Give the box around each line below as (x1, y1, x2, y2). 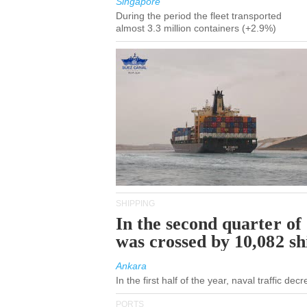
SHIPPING (116, 199, 155, 208)
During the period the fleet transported (116, 10, 282, 21)
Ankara (116, 260, 147, 271)
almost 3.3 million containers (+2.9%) (116, 23, 276, 34)
